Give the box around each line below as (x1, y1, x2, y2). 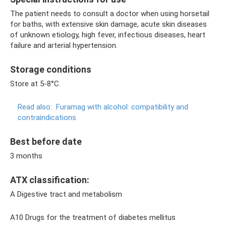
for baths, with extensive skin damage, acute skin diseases (10, 20, 207, 29)
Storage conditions (10, 64, 91, 75)
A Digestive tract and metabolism (10, 190, 122, 199)
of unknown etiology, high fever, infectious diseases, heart (10, 30, 205, 39)
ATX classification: (10, 175, 89, 185)
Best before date (10, 136, 82, 147)
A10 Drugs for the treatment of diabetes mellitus (10, 213, 176, 222)
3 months (10, 151, 42, 160)
